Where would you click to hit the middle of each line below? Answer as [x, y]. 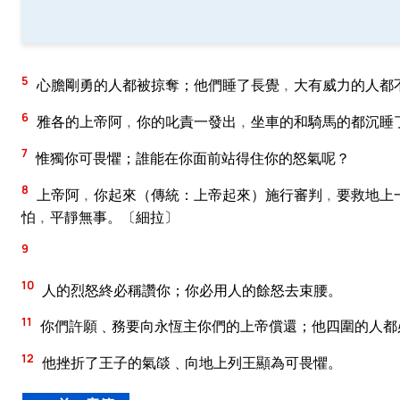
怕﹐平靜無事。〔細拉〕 [100, 217]
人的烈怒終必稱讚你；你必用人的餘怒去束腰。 [191, 290]
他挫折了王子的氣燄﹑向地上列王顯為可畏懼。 [191, 363]
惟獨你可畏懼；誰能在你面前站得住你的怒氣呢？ [192, 158]
